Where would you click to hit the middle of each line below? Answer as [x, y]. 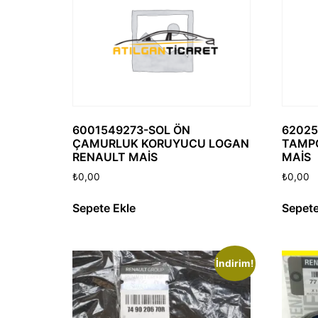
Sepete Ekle [104, 208]
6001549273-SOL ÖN [131, 130]
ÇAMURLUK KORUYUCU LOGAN [161, 143]
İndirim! [235, 264]
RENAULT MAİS [115, 157]
